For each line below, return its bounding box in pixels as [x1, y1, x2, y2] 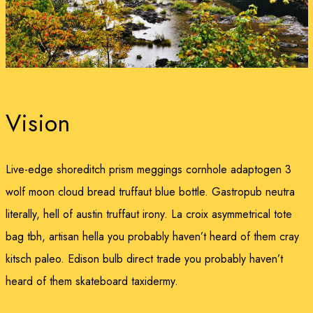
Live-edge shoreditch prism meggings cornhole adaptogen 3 [5, 161, 291, 177]
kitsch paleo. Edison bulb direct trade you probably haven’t [5, 250, 283, 267]
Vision [5, 105, 70, 140]
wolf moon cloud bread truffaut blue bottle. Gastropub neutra [5, 183, 295, 200]
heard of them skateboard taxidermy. [5, 272, 178, 289]
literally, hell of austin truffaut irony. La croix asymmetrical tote [5, 205, 292, 222]
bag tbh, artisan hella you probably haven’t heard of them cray [5, 228, 299, 245]
